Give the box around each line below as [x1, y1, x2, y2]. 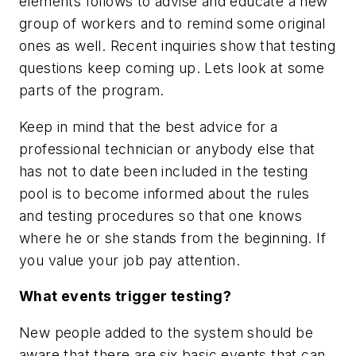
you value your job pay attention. [19, 251, 241, 269]
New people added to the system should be [19, 323, 313, 341]
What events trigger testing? [19, 288, 232, 305]
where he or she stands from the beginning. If [19, 229, 326, 246]
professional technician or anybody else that [19, 140, 315, 157]
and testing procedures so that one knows [19, 207, 302, 224]
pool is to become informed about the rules [19, 184, 310, 202]
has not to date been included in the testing [19, 162, 308, 180]
